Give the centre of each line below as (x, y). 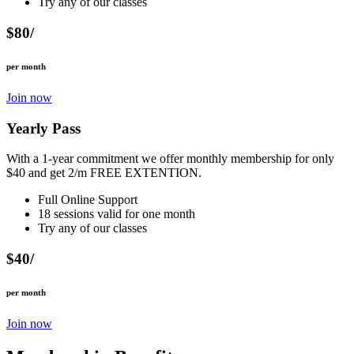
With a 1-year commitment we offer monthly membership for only (170, 159)
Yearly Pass (43, 128)
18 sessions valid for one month (117, 214)
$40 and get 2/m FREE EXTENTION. (104, 173)
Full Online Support (88, 200)
